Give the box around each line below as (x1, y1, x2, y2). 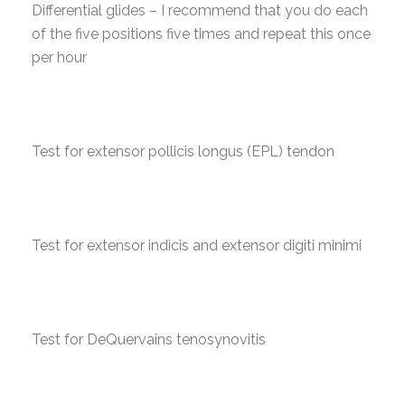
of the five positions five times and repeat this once (32, 25, 371, 42)
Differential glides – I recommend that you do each (32, 2, 368, 19)
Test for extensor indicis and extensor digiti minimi (32, 237, 362, 254)
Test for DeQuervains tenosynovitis (32, 331, 266, 348)
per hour (32, 49, 87, 66)
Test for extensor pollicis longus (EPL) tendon (32, 143, 334, 160)
